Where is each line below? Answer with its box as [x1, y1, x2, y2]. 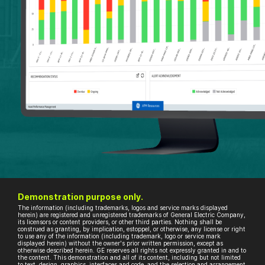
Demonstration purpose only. [18, 191, 143, 202]
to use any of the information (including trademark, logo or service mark [18, 232, 221, 240]
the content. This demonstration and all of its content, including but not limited [18, 253, 241, 261]
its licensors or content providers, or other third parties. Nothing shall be [18, 218, 222, 225]
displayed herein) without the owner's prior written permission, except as [18, 239, 223, 247]
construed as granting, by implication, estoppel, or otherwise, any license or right [18, 225, 245, 232]
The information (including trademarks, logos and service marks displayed [18, 203, 228, 211]
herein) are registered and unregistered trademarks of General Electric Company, [18, 211, 245, 218]
